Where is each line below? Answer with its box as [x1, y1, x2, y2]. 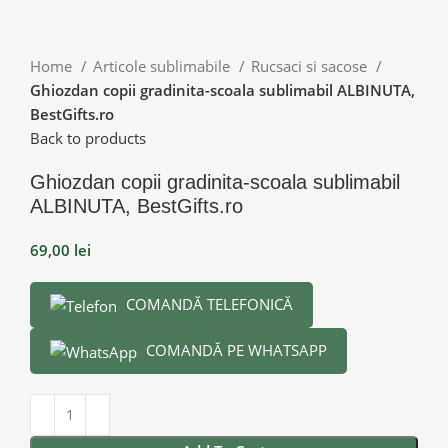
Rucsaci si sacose [251, 55, 371, 76]
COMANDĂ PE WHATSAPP [142, 339, 327, 360]
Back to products [30, 127, 146, 148]
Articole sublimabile [93, 55, 234, 76]
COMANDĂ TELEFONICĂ [122, 293, 293, 314]
